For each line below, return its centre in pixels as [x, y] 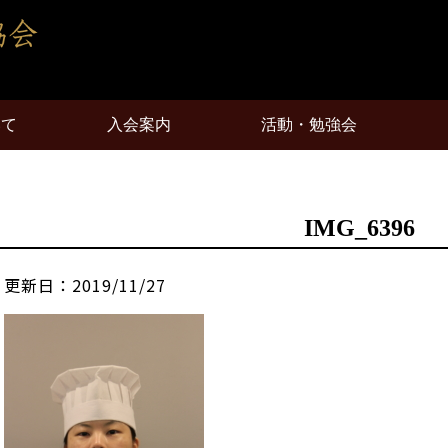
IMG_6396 [359, 228]
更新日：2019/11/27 [85, 285]
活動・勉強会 [309, 124]
